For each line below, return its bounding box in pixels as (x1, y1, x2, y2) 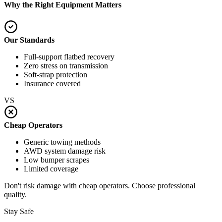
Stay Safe (4, 207, 34, 216)
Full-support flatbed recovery (24, 53, 114, 61)
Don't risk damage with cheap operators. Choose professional (4, 181, 195, 190)
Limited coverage (24, 165, 78, 173)
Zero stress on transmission (24, 61, 108, 70)
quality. (4, 190, 27, 199)
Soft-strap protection (24, 70, 87, 79)
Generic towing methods (24, 138, 101, 147)
